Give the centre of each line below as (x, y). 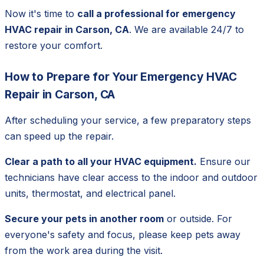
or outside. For (198, 218)
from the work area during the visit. (84, 250)
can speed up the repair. (59, 136)
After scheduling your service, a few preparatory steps (128, 120)
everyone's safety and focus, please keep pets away (123, 234)
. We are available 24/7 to (187, 29)
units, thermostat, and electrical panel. (90, 193)
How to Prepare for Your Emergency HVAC (121, 76)
